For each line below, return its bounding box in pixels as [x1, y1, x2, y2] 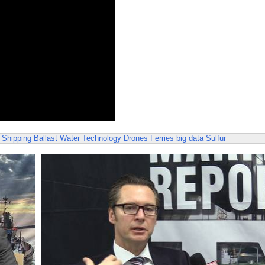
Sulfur [206, 134, 226, 143]
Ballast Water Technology [34, 134, 121, 143]
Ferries [150, 134, 174, 143]
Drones [124, 134, 148, 143]
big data [176, 134, 203, 143]
